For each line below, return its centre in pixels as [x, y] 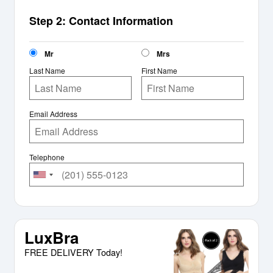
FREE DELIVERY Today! [73, 252]
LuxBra [51, 238]
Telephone [47, 157]
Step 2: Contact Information [101, 21]
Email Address [53, 114]
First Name [159, 71]
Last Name [47, 71]
